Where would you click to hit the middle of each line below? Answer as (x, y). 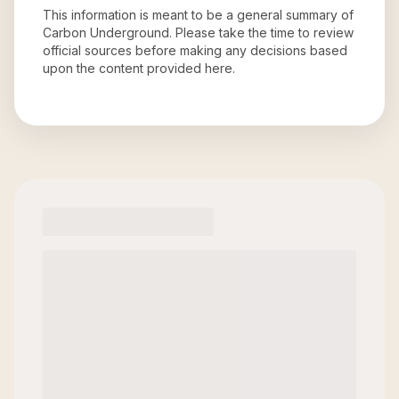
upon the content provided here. (139, 68)
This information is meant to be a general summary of (198, 15)
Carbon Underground (106, 33)
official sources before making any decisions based (195, 50)
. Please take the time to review (261, 33)
